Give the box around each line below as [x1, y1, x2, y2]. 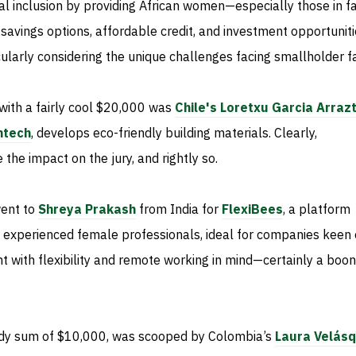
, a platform [283, 199, 350, 219]
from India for [136, 199, 222, 219]
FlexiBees [222, 199, 283, 219]
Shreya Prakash [38, 199, 136, 219]
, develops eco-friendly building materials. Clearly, [31, 123, 317, 143]
